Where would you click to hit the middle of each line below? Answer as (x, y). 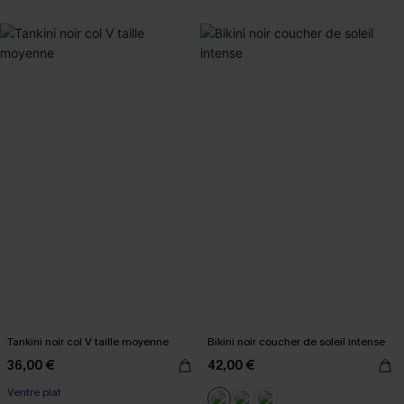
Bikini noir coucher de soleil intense (296, 342)
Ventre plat (34, 392)
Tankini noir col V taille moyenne (88, 342)
